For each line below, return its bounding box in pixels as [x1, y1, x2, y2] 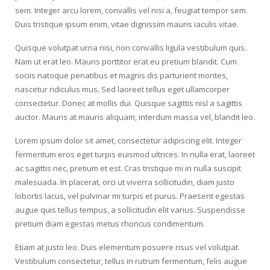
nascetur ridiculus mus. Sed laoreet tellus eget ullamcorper [15, 84, 230, 95]
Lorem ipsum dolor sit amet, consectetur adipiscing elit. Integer [15, 135, 242, 146]
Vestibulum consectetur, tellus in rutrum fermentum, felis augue [15, 256, 247, 266]
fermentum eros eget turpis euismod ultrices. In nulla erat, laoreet [15, 149, 255, 160]
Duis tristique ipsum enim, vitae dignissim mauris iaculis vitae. [15, 19, 239, 30]
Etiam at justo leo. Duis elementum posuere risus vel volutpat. [15, 242, 240, 253]
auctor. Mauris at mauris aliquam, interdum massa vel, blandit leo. [15, 111, 255, 122]
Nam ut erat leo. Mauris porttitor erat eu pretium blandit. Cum [15, 56, 237, 67]
